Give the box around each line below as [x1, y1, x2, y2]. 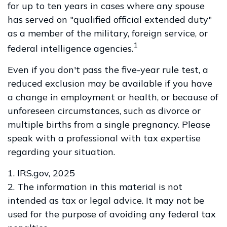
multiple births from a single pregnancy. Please [8, 119, 210, 130]
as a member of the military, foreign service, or [8, 27, 208, 39]
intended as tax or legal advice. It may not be [8, 195, 204, 206]
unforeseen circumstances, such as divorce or [8, 105, 201, 117]
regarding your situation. [8, 146, 115, 158]
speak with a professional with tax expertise [8, 132, 201, 144]
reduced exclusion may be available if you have [8, 78, 212, 89]
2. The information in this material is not [8, 181, 182, 193]
